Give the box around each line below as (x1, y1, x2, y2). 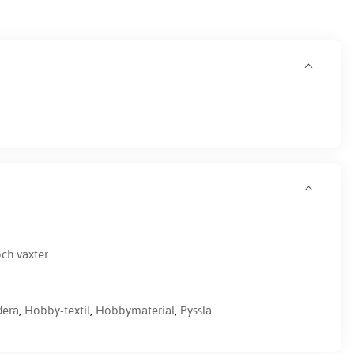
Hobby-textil (24, 303, 90, 318)
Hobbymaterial (96, 303, 175, 318)
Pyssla (180, 303, 212, 318)
